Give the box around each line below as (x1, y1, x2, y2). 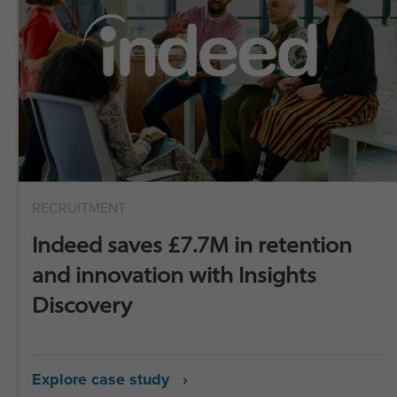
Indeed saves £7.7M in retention (32, 230, 352, 258)
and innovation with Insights (32, 261, 316, 288)
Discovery (32, 291, 132, 318)
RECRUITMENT (32, 198, 126, 218)
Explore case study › (32, 368, 188, 391)
